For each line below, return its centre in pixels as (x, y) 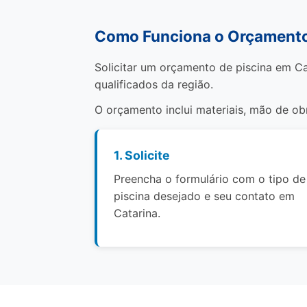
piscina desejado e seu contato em (204, 196)
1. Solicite (142, 155)
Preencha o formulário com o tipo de (210, 179)
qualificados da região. (154, 84)
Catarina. (137, 213)
